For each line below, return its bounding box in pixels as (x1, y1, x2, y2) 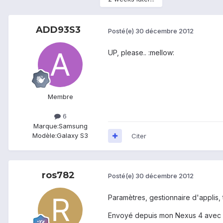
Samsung (58, 121, 88, 130)
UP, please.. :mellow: (108, 48, 174, 57)
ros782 (42, 169, 75, 181)
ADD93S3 (36, 24, 81, 36)
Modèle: (32, 131, 57, 139)
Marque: (33, 121, 59, 130)
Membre (47, 93, 73, 101)
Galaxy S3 (57, 131, 88, 139)
